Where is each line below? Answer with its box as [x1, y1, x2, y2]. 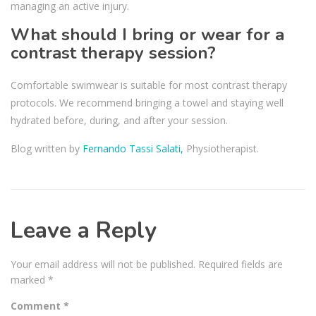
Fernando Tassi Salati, [83, 141, 186, 155]
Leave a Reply [11, 214, 157, 245]
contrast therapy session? [11, 41, 216, 64]
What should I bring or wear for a [11, 23, 284, 46]
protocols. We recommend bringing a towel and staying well [11, 95, 284, 109]
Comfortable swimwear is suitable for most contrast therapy [11, 78, 287, 92]
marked [11, 272, 48, 286]
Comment [11, 298, 63, 312]
